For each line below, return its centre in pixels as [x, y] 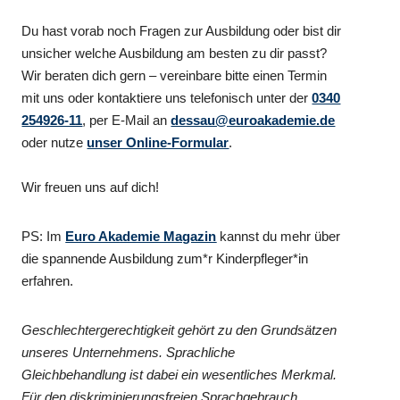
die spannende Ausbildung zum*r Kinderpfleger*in [165, 258]
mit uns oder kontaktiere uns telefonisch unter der [167, 97]
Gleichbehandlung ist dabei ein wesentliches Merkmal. [179, 374]
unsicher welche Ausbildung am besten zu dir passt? [175, 53]
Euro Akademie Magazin [141, 236]
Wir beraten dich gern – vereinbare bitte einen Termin [175, 75]
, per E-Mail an [127, 120]
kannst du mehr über [279, 236]
